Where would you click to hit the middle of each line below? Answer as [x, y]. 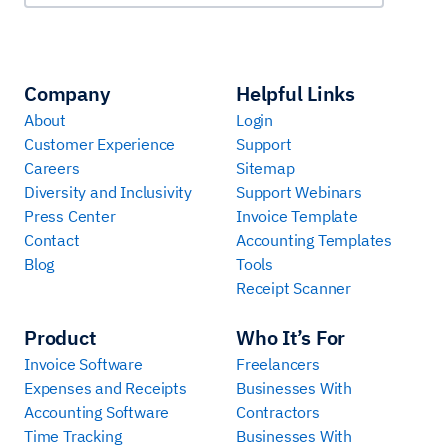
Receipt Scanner [293, 287]
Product [60, 337]
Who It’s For [290, 337]
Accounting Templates [314, 239]
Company [67, 93]
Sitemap [265, 167]
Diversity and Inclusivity [108, 191]
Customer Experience [100, 143]
